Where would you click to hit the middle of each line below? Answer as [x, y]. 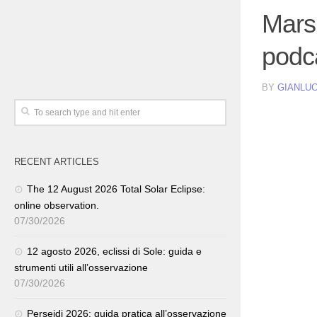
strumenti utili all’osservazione [81, 267]
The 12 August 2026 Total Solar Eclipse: [116, 189]
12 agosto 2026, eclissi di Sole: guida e [114, 251]
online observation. [57, 205]
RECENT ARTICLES [57, 162]
